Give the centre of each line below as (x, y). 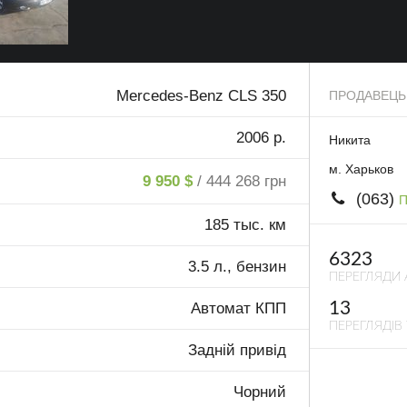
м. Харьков (361, 169)
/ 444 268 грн (242, 182)
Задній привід (238, 351)
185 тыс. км (246, 225)
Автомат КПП (239, 309)
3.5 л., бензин (238, 267)
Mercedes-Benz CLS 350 (202, 96)
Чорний (260, 392)
